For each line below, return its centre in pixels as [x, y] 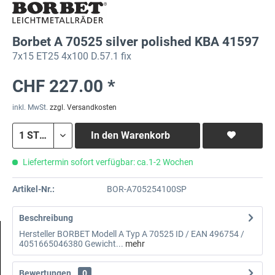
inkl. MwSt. [31, 107]
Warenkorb [145, 135]
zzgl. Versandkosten [83, 107]
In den [104, 135]
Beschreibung [46, 218]
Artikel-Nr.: [33, 189]
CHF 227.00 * [64, 86]
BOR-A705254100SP [146, 189]
